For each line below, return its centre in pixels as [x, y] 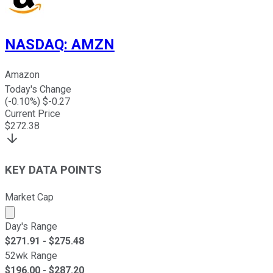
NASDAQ [34, 45]
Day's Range [31, 226]
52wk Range [31, 255]
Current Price [33, 114]
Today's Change [38, 90]
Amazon [22, 75]
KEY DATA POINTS [53, 170]
